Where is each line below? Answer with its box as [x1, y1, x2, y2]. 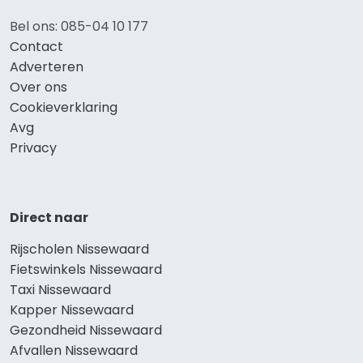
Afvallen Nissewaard [10, 340, 138, 360]
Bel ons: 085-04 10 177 [10, 16, 148, 36]
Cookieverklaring [10, 97, 117, 117]
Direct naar [10, 207, 88, 227]
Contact [10, 36, 63, 56]
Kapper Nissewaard [10, 300, 134, 319]
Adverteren [10, 57, 83, 76]
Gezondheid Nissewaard [10, 320, 162, 340]
